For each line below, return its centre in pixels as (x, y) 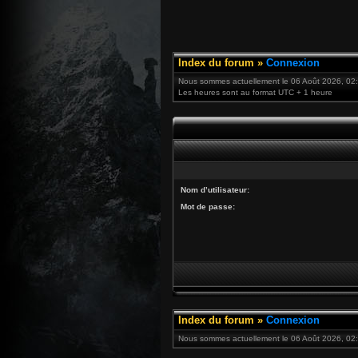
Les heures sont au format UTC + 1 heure (255, 92)
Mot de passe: (208, 207)
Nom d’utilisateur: (215, 190)
